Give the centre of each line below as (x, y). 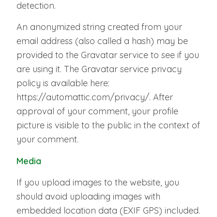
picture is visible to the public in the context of (108, 125)
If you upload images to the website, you (98, 183)
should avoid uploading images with (88, 197)
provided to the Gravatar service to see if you (108, 55)
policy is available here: (63, 83)
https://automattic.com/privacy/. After (94, 97)
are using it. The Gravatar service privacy (99, 69)
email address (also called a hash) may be (102, 41)
